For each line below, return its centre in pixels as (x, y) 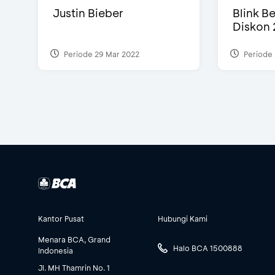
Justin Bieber (88, 13)
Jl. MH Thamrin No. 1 (74, 268)
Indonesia (56, 251)
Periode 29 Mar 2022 (101, 54)
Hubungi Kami (183, 219)
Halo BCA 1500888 (208, 248)
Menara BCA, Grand (74, 240)
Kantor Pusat (61, 219)
